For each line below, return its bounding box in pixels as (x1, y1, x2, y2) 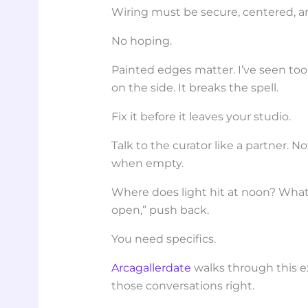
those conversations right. (111, 278, 255, 292)
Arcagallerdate (111, 261, 192, 274)
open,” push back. (111, 203, 210, 217)
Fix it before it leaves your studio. (111, 109, 291, 123)
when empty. (111, 156, 184, 170)
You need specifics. (111, 232, 217, 245)
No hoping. (111, 34, 173, 47)
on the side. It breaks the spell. (111, 80, 279, 94)
